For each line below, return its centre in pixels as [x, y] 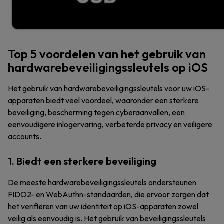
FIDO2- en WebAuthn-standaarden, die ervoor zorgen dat [108, 194]
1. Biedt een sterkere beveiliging [82, 161]
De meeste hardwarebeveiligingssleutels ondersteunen [102, 182]
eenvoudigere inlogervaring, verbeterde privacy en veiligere [110, 124]
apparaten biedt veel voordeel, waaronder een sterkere [103, 100]
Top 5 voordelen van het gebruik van [107, 54]
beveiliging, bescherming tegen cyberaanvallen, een [96, 112]
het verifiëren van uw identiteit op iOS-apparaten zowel [103, 206]
